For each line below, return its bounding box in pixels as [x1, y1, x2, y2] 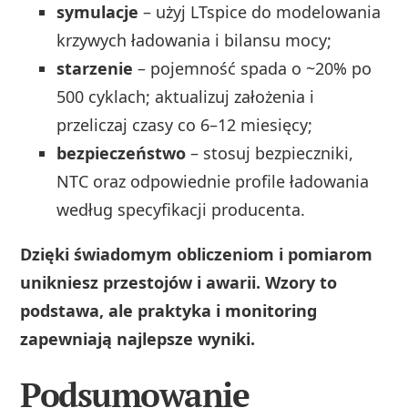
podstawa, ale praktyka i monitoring [20, 299, 318, 321]
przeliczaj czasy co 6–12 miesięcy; [56, 113, 313, 136]
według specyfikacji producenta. [56, 198, 306, 220]
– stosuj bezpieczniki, [186, 141, 354, 164]
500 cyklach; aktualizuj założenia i [56, 85, 315, 107]
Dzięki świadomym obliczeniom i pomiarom [20, 242, 373, 265]
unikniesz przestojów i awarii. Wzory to [20, 270, 338, 293]
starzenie [56, 56, 134, 79]
